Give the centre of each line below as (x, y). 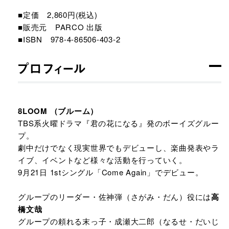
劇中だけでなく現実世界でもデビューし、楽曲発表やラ (119, 147)
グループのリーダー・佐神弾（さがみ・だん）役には (114, 197)
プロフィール (52, 68)
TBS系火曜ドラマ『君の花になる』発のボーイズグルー (119, 123)
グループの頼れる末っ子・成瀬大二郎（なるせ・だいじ (119, 221)
